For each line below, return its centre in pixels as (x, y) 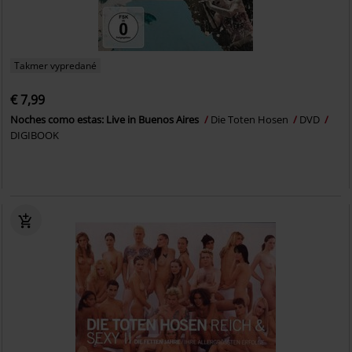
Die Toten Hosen (251, 119)
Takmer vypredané (56, 65)
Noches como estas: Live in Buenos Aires (106, 119)
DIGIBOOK (35, 135)
